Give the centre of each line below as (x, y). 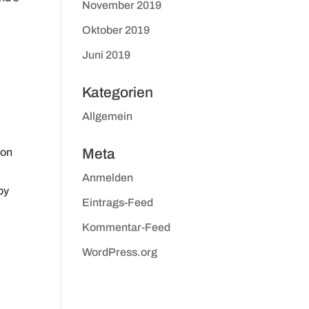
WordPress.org (120, 252)
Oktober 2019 (116, 30)
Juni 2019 (107, 55)
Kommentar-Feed (127, 227)
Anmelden (108, 178)
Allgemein (108, 116)
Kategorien (118, 92)
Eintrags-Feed (118, 202)
